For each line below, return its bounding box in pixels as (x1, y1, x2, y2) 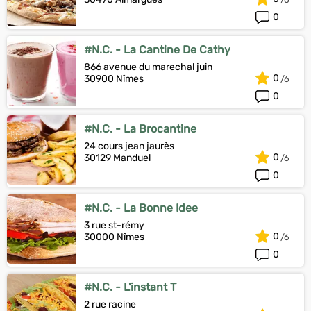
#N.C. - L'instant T (84, 280, 176, 294)
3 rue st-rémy (84, 219, 144, 231)
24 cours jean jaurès (84, 140, 174, 152)
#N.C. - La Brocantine (84, 122, 196, 135)
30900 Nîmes (84, 73, 144, 85)
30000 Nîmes (84, 231, 144, 243)
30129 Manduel (84, 152, 151, 164)
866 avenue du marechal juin (84, 61, 212, 73)
